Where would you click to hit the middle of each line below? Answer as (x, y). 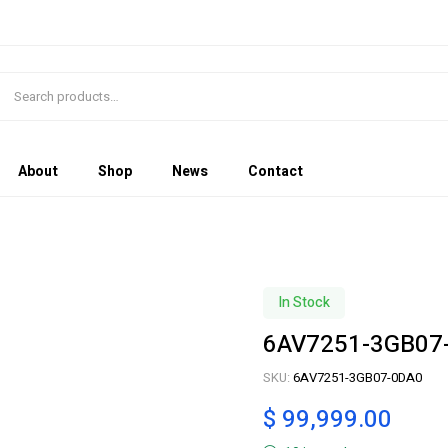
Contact (275, 171)
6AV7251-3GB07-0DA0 (357, 377)
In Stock (303, 302)
